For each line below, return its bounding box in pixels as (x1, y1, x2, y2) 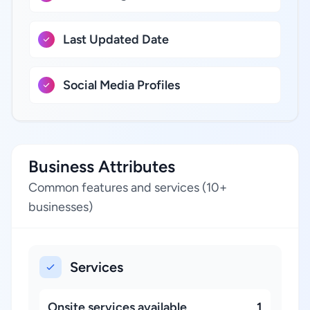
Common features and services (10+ (28, 180, 227, 195)
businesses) (28, 199, 93, 215)
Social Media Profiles (63, 77, 180, 93)
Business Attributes (28, 156, 175, 176)
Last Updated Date (63, 32, 169, 47)
